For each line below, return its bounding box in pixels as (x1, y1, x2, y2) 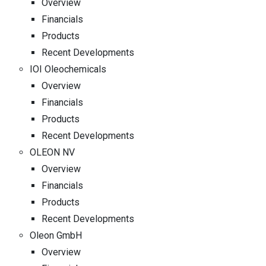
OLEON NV (30, 146, 75, 158)
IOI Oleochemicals (30, 63, 106, 75)
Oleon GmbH (30, 229, 82, 241)
